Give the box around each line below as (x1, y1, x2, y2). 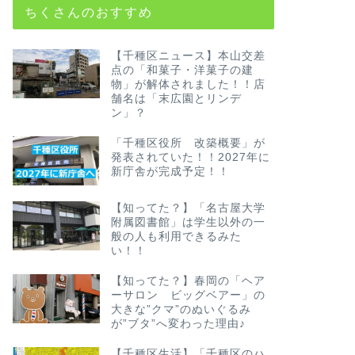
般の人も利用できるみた (110, 230, 242, 242)
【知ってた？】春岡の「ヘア (110, 274, 265, 287)
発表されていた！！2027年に (110, 151, 270, 163)
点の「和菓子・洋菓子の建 (110, 63, 254, 76)
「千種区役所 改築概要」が (110, 136, 265, 149)
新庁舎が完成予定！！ (110, 165, 230, 177)
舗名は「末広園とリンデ (110, 92, 242, 105)
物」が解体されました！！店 (110, 78, 265, 90)
